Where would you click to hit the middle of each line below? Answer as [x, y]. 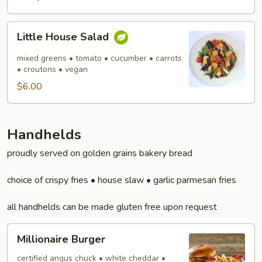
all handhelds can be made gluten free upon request [112, 207]
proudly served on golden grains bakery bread [100, 153]
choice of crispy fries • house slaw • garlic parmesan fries [122, 180]
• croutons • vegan [52, 69]
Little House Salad [64, 37]
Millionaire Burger [61, 239]
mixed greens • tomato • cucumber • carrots [99, 58]
